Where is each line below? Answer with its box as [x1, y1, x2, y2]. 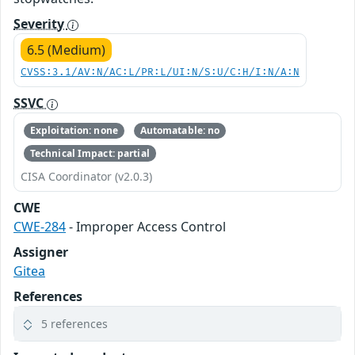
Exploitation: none [29, 124, 118, 138]
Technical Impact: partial [29, 146, 150, 160]
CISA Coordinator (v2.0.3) [21, 168, 152, 184]
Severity [13, 15, 67, 32]
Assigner [13, 242, 68, 261]
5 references [41, 315, 108, 331]
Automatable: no [139, 124, 220, 138]
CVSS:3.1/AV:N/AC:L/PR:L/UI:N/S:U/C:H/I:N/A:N [21, 67, 300, 78]
